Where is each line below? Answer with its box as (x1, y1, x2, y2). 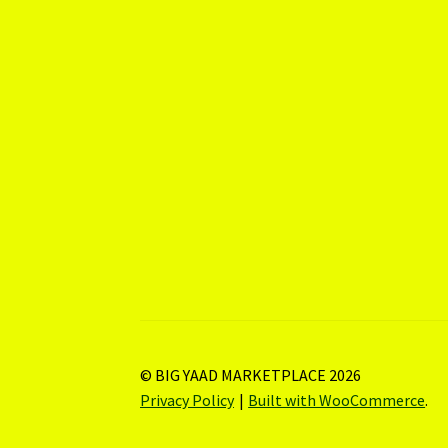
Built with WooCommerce (248, 389, 426, 410)
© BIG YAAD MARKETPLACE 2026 (140, 364, 362, 385)
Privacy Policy (140, 389, 235, 410)
